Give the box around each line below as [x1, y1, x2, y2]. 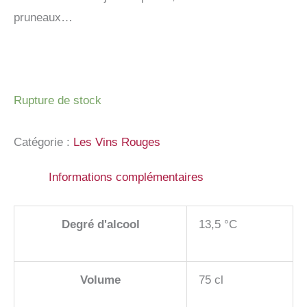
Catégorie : [14, 136, 73, 149]
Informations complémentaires [49, 171, 204, 184]
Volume [80, 273, 121, 286]
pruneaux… [14, 10, 73, 24]
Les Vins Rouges [73, 136, 160, 149]
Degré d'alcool [61, 217, 140, 231]
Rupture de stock [14, 94, 101, 108]
